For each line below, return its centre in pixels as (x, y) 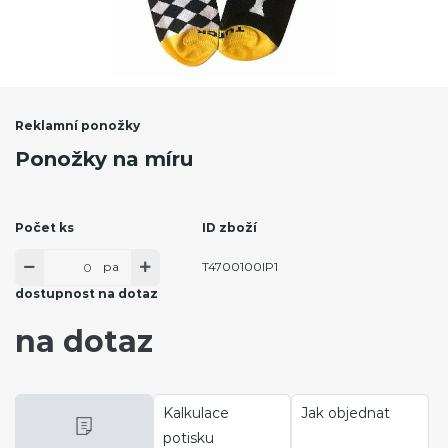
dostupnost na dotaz (86, 293)
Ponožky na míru (104, 158)
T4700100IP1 (239, 267)
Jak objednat (345, 412)
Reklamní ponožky (77, 125)
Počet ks (44, 227)
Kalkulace (195, 412)
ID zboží (229, 227)
